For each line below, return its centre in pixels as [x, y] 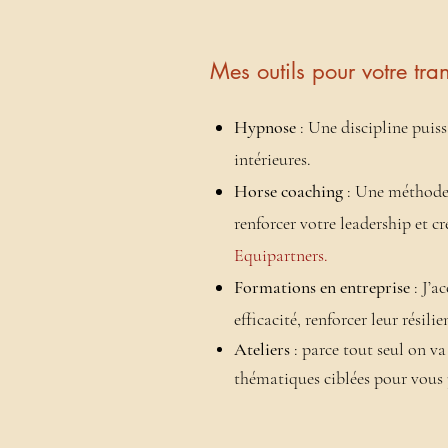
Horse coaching [288, 191]
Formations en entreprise [322, 287]
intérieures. [272, 159]
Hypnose [267, 127]
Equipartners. [281, 255]
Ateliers [262, 349]
